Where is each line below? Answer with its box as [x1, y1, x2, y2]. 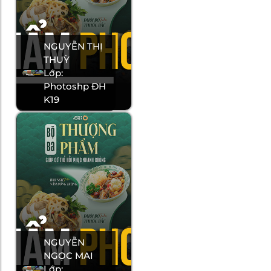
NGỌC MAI [44, 250, 94, 262]
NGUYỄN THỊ [44, 41, 103, 53]
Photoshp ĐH [44, 80, 106, 93]
